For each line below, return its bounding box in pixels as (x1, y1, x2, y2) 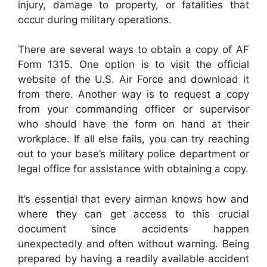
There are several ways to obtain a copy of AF (18, 44, 249, 55)
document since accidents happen (18, 222, 249, 235)
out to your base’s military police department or (18, 148, 249, 160)
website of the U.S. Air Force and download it (18, 73, 249, 85)
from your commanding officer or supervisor (18, 103, 249, 115)
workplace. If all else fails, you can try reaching (18, 133, 249, 145)
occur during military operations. (18, 13, 172, 26)
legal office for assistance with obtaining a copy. (18, 163, 249, 175)
